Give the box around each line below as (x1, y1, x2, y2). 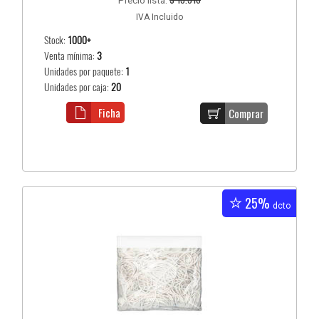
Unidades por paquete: (44, 65, 126, 79)
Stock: (44, 33, 68, 48)
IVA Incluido (136, 12, 183, 23)
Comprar (229, 105, 264, 122)
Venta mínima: (44, 49, 98, 63)
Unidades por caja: (44, 80, 112, 95)
